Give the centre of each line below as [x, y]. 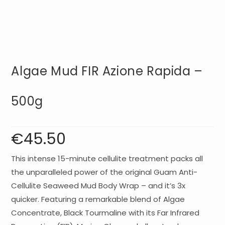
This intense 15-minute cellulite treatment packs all [107, 159]
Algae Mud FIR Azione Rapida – [107, 71]
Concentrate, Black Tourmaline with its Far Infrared [105, 213]
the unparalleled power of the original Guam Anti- [104, 172]
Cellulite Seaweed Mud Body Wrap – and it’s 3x [98, 186]
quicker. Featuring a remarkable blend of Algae [98, 199]
